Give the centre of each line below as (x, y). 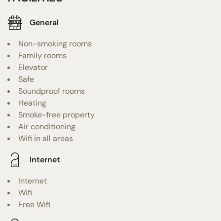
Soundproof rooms (52, 91)
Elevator (33, 67)
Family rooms (42, 55)
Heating (32, 103)
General (44, 23)
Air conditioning (47, 126)
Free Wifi (34, 204)
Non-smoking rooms (55, 43)
